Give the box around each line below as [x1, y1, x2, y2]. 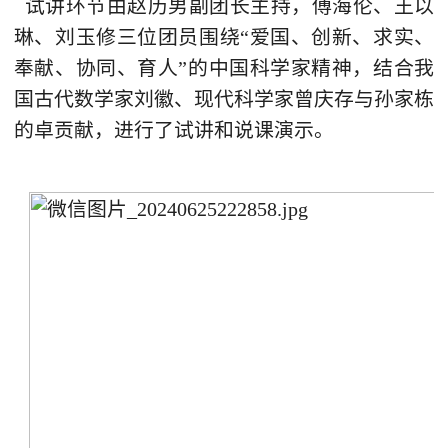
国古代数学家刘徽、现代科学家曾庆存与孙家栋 [13, 87, 435, 110]
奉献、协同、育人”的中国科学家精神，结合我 [13, 56, 435, 79]
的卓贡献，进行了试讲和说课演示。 [13, 118, 334, 141]
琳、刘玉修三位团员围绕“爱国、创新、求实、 [13, 25, 435, 48]
